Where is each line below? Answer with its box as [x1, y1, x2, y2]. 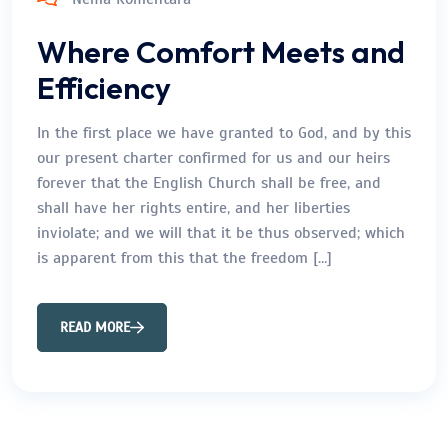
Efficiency [37, 68, 171, 107]
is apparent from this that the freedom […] [37, 247, 332, 268]
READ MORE [60, 318, 130, 336]
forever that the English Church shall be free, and [37, 172, 381, 193]
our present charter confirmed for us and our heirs [37, 147, 390, 168]
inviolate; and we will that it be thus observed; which [37, 222, 405, 243]
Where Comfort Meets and [37, 32, 405, 71]
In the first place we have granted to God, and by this [37, 122, 411, 143]
